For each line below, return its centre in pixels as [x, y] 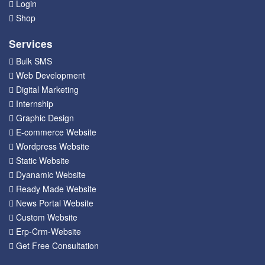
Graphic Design [45, 118]
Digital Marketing [47, 89]
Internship [35, 104]
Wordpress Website [53, 146]
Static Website [43, 160]
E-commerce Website [56, 132]
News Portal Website [55, 203]
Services [31, 44]
